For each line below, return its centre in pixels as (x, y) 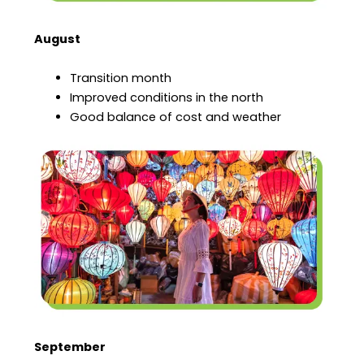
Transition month (121, 78)
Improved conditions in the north (167, 98)
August (58, 39)
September (70, 347)
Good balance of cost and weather (176, 117)
